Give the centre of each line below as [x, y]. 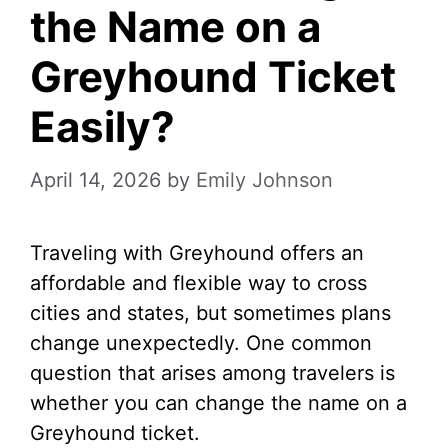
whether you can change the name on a [218, 403]
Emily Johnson [264, 180]
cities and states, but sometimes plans [210, 313]
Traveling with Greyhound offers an [197, 253]
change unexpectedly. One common [201, 343]
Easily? [102, 126]
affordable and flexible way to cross [198, 283]
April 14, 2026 [95, 180]
